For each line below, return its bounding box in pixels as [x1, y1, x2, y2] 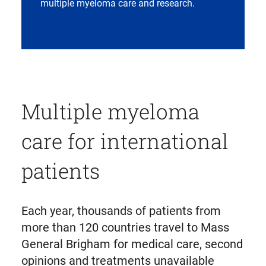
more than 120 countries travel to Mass [21, 220, 229, 235]
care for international [21, 127, 229, 155]
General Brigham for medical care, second [21, 237, 243, 252]
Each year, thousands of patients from [21, 204, 221, 218]
